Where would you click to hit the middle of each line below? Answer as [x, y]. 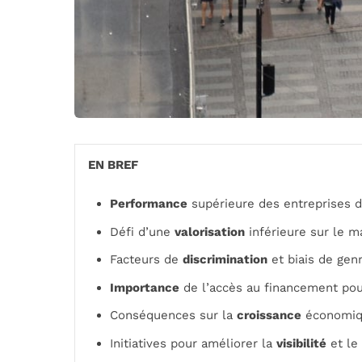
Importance [145, 287]
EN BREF [113, 165]
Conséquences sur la [173, 315]
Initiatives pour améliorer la [193, 343]
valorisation [210, 232]
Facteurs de [146, 259]
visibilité [301, 343]
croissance [269, 315]
